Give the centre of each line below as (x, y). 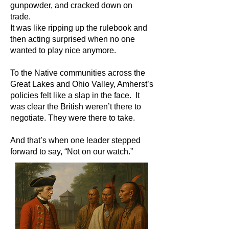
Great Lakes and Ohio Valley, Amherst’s (82, 84)
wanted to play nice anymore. (63, 50)
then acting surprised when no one (73, 39)
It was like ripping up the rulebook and (79, 28)
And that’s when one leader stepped (75, 140)
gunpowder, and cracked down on (71, 5)
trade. (20, 17)
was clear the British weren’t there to (76, 107)
